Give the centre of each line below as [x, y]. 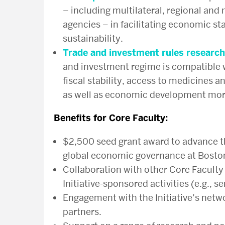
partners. [83, 212]
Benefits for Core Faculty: [112, 118]
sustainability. [94, 38]
